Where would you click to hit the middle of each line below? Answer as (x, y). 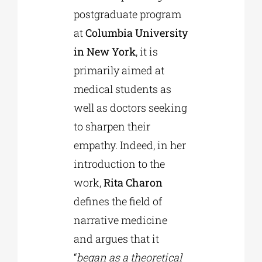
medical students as (122, 89)
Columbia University (136, 33)
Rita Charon (133, 183)
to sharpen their (112, 127)
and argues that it (116, 239)
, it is (146, 52)
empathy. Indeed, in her (130, 145)
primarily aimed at (119, 70)
